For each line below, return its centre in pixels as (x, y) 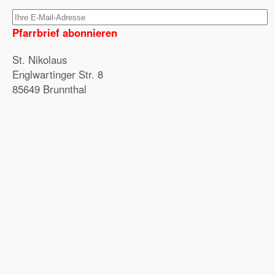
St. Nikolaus (40, 60)
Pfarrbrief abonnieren (65, 33)
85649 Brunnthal (49, 89)
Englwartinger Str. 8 (58, 74)
